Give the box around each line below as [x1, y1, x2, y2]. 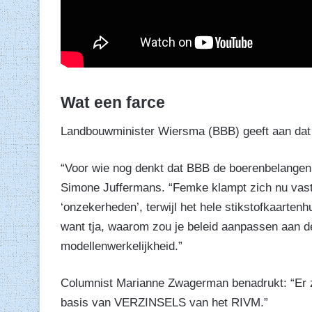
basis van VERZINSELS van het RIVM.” [61, 295, 268, 309]
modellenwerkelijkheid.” [61, 239, 182, 253]
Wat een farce [61, 93, 165, 112]
